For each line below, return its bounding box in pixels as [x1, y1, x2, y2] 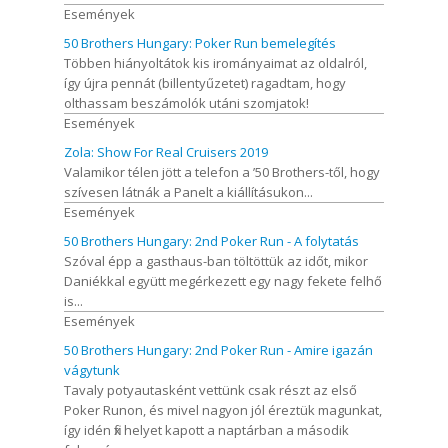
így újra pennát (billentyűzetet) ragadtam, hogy [64, 73, 346, 92]
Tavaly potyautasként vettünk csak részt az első [64, 380, 357, 399]
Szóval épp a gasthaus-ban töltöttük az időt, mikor [64, 251, 368, 270]
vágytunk [64, 360, 120, 379]
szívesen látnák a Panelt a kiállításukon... [64, 182, 313, 201]
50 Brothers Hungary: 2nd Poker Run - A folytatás [64, 231, 359, 250]
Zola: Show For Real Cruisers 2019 [64, 142, 268, 161]
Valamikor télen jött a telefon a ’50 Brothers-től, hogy [64, 162, 380, 181]
